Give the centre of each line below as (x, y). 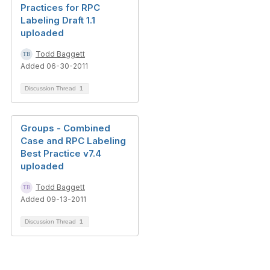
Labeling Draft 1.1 (58, 20)
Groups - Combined (65, 128)
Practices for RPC (60, 8)
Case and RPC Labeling (73, 141)
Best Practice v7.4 (61, 153)
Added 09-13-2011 (53, 199)
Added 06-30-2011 (54, 66)
